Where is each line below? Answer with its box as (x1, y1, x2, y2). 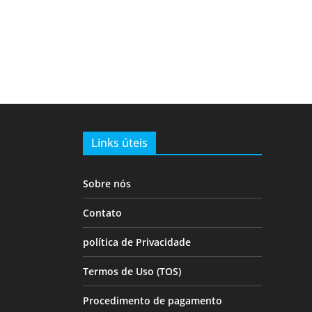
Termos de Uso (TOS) (82, 264, 181, 278)
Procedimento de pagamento (82, 293, 222, 307)
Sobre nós (82, 176, 131, 190)
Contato (82, 205, 122, 219)
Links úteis (91, 134, 148, 150)
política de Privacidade (82, 235, 191, 249)
